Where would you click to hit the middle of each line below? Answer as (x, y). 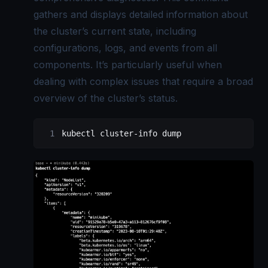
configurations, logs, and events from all (125, 48)
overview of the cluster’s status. (106, 98)
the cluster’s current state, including (115, 31)
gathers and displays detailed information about (141, 15)
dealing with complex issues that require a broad (143, 82)
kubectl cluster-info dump (121, 134)
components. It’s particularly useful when (128, 65)
